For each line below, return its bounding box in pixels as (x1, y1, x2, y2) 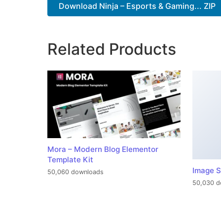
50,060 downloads (47, 168, 104, 176)
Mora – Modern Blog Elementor (47, 144, 158, 154)
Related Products (47, 39, 176, 59)
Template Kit (47, 154, 93, 164)
